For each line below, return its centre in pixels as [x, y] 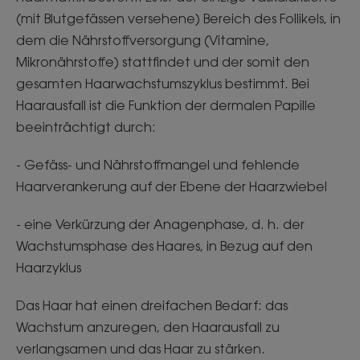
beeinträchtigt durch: [86, 127]
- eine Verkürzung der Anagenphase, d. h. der [160, 224]
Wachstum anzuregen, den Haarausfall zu [148, 327]
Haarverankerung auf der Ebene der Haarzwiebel [172, 186]
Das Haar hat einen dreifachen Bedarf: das [152, 305]
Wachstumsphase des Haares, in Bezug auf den [164, 245]
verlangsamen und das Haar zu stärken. [142, 348]
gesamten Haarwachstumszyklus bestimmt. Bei [163, 83]
